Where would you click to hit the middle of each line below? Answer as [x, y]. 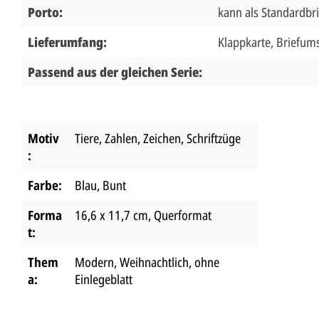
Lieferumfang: [69, 42]
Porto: [47, 12]
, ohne [204, 262]
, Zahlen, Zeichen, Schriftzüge [170, 138]
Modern [94, 262]
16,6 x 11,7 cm [111, 215]
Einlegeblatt [104, 279]
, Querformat [180, 215]
